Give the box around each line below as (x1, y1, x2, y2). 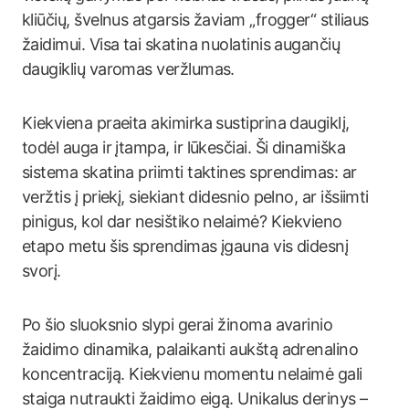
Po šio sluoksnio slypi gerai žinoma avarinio (22, 315, 333, 334)
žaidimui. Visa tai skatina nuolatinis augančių (22, 35, 341, 54)
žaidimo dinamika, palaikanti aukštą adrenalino (22, 340, 359, 359)
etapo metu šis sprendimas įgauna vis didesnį (22, 236, 349, 256)
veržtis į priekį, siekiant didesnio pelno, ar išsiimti (22, 187, 369, 206)
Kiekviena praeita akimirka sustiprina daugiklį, (22, 113, 350, 132)
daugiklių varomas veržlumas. (22, 59, 235, 79)
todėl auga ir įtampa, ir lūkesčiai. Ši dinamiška (22, 138, 346, 157)
